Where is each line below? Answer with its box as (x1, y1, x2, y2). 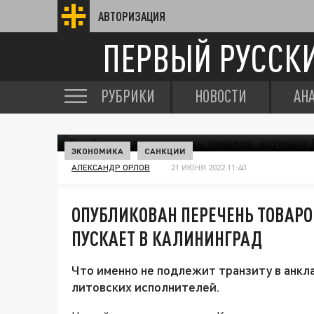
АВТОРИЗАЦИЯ (98, 9, 165, 23)
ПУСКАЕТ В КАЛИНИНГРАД (71, 226, 262, 250)
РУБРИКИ (101, 86, 155, 106)
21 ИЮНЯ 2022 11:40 (171, 162, 246, 172)
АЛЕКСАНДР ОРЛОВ (71, 162, 150, 172)
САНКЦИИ (144, 146, 186, 156)
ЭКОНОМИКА (71, 146, 123, 156)
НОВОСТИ (195, 86, 247, 106)
